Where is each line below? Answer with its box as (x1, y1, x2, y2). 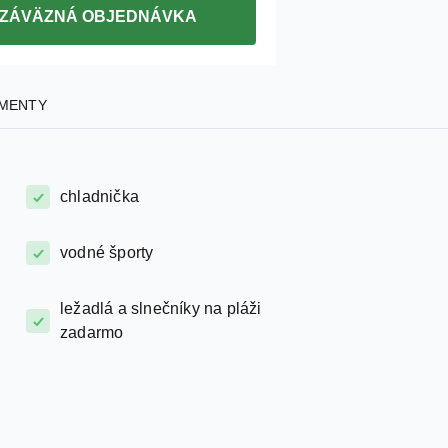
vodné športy (60, 244, 154, 261)
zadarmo (60, 324, 124, 341)
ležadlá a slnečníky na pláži (60, 300, 262, 317)
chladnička (60, 188, 139, 205)
